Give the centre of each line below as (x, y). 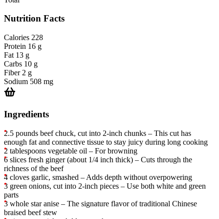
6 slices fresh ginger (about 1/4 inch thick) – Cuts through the (98, 159)
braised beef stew (31, 212)
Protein (15, 46)
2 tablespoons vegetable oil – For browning (71, 151)
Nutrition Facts (34, 19)
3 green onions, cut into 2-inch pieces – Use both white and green (105, 186)
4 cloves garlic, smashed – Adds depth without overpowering (98, 177)
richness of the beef (34, 168)
